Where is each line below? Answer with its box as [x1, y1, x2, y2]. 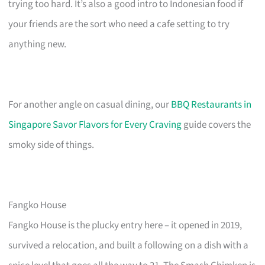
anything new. [8, 37, 67, 51]
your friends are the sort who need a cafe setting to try [8, 17, 230, 31]
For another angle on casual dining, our [8, 97, 172, 112]
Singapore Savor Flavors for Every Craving [8, 117, 182, 132]
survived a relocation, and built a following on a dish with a [8, 238, 249, 253]
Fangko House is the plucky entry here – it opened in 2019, [8, 218, 243, 232]
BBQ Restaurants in [171, 97, 252, 112]
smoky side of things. [8, 137, 95, 152]
